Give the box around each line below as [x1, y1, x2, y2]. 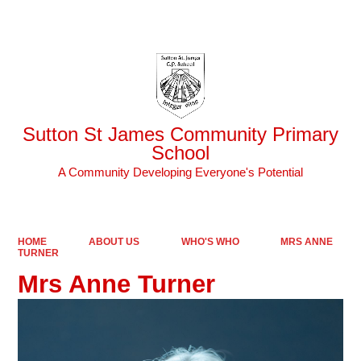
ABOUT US [88, 235, 139, 247]
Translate [288, 14, 336, 27]
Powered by [194, 14, 259, 27]
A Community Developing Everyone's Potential [58, 165, 303, 180]
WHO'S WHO [180, 235, 239, 247]
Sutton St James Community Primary [23, 123, 338, 145]
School [151, 142, 210, 164]
